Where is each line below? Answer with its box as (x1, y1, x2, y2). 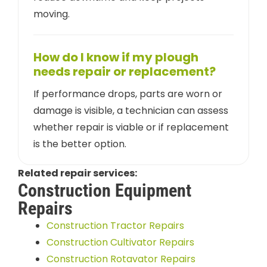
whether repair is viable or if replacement (33, 120, 229, 134)
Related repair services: (18, 166, 137, 180)
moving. (33, 7, 70, 21)
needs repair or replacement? (33, 63, 216, 80)
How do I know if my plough (33, 48, 198, 66)
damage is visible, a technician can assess (33, 103, 228, 117)
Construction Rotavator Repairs (46, 252, 195, 266)
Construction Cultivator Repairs (46, 235, 194, 249)
